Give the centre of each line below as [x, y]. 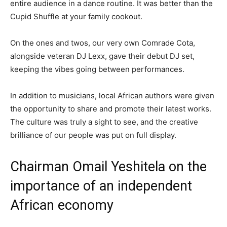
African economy [62, 205]
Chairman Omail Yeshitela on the [108, 167]
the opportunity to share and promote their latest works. [111, 109]
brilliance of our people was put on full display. [93, 135]
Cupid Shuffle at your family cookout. [76, 17]
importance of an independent [101, 186]
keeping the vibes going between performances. [97, 69]
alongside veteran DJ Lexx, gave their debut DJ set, [102, 56]
